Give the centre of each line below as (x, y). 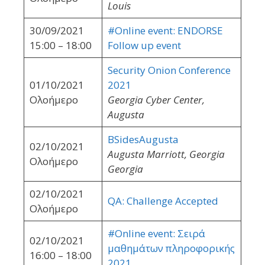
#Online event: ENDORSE (165, 31)
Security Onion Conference (169, 70)
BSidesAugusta (143, 140)
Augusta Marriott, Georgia (166, 154)
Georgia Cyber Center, (156, 100)
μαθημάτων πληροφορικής (171, 248)
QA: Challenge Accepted (163, 201)
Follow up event (144, 46)
